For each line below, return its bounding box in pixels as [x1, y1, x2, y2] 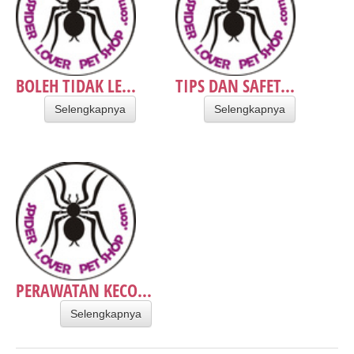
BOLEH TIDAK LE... [16, 73, 136, 98]
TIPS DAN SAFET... [175, 73, 295, 98]
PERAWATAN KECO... [16, 278, 152, 303]
